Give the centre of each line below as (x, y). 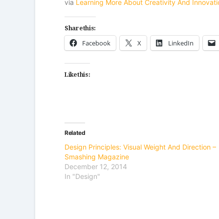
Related (75, 133)
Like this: (77, 73)
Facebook (96, 43)
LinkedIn (181, 43)
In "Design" (82, 176)
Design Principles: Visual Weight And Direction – (140, 147)
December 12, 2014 (96, 167)
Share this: (80, 27)
